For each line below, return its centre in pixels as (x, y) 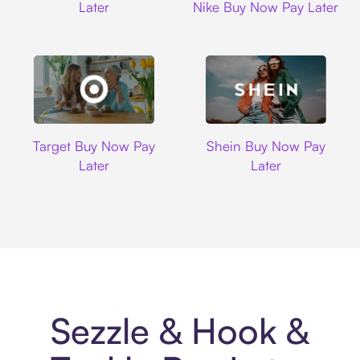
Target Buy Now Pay (94, 145)
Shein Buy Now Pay (266, 145)
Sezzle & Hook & (180, 331)
